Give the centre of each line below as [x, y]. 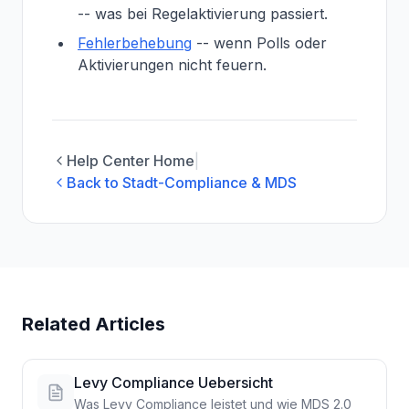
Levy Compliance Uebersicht [173, 383]
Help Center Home [131, 161]
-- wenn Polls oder [259, 43]
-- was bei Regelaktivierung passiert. [203, 14]
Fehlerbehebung [135, 43]
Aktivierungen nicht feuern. [172, 65]
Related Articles [94, 324]
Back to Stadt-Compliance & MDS [182, 183]
